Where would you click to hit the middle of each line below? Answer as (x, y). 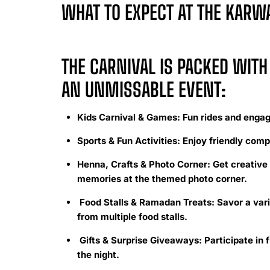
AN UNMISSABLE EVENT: (144, 90)
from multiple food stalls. (132, 217)
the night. (98, 255)
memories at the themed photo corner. (162, 179)
